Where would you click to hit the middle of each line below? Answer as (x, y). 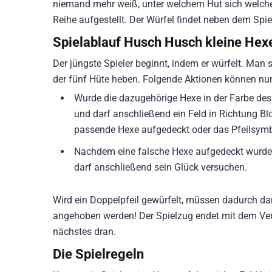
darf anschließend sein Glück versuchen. (161, 167)
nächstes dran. (84, 231)
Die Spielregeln (98, 253)
